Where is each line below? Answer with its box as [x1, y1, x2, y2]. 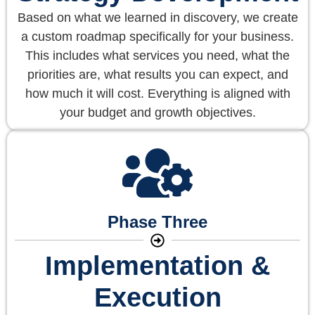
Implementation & [45, 250, 270, 281]
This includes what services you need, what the [25, 48, 290, 63]
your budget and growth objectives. [59, 105, 256, 120]
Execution [94, 282, 221, 312]
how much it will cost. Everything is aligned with [25, 86, 290, 101]
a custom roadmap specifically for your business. [21, 29, 294, 44]
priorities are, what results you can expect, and [27, 67, 288, 82]
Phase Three [108, 212, 207, 231]
